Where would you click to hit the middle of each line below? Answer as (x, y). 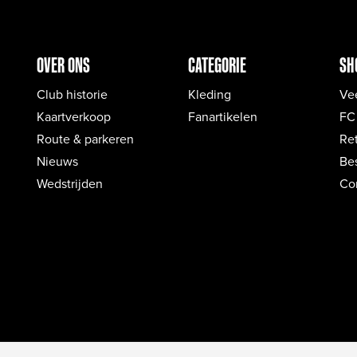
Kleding (210, 94)
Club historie (72, 94)
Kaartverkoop (74, 117)
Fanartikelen (223, 117)
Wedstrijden (70, 184)
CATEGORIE (217, 65)
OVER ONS (63, 65)
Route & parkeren (85, 139)
